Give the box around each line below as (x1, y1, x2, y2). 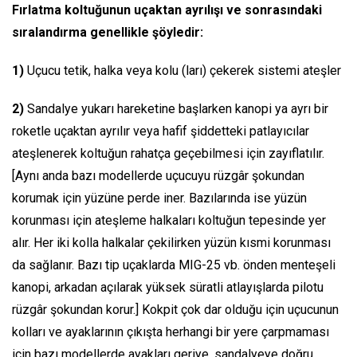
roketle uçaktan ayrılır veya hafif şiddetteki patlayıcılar (12, 123, 309, 139)
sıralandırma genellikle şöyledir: (12, 24, 203, 40)
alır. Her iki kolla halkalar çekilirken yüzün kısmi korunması (12, 234, 331, 250)
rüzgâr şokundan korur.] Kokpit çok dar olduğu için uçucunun (12, 301, 339, 317)
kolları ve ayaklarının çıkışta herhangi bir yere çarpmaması (12, 324, 329, 339)
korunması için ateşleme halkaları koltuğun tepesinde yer (12, 212, 326, 228)
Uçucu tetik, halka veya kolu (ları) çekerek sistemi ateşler (24, 62, 341, 78)
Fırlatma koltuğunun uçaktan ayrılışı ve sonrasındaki (12, 2, 322, 18)
